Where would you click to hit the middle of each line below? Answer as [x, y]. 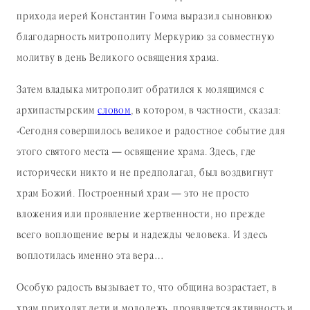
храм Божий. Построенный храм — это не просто [134, 194]
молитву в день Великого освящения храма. [118, 58]
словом [114, 111]
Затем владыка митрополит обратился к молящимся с [140, 90]
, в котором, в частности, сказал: [206, 111]
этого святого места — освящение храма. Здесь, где [137, 153]
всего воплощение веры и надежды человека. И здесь [143, 236]
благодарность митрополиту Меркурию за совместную [146, 38]
